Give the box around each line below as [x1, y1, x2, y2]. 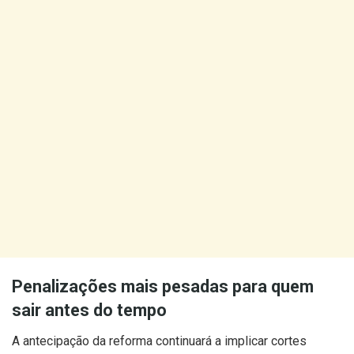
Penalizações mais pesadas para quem [12, 276, 314, 296]
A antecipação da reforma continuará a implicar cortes [12, 333, 307, 348]
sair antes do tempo [12, 299, 167, 320]
